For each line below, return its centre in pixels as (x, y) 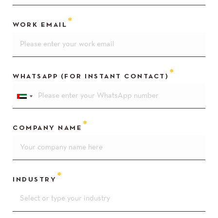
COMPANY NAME (48, 128)
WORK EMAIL (40, 25)
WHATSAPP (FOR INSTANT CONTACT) (91, 77)
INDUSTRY (35, 180)
